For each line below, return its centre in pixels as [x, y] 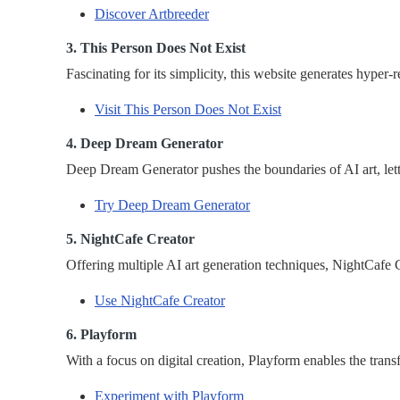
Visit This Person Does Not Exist [188, 110]
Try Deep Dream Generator [172, 205]
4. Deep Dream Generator [145, 144]
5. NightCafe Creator [130, 239]
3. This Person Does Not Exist [156, 48]
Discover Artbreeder [152, 14]
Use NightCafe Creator [160, 301]
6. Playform [101, 335]
